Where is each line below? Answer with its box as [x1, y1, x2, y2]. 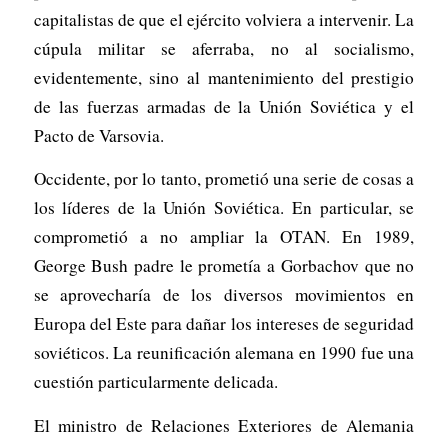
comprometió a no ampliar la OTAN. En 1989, [33, 225, 415, 249]
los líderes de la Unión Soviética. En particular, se [33, 196, 415, 220]
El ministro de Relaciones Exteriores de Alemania [33, 413, 415, 437]
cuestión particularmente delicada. [33, 370, 278, 394]
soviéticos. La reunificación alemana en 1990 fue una [33, 341, 415, 365]
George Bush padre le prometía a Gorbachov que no [33, 254, 415, 278]
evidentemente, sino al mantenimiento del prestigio [33, 65, 415, 89]
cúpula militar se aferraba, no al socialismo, [33, 36, 415, 60]
